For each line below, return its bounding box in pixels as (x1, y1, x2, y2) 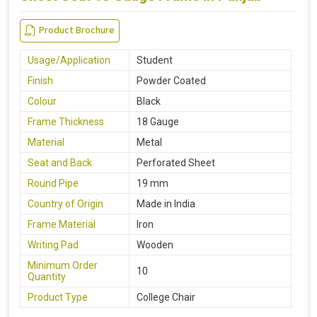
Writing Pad (28, 238, 79, 250)
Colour (28, 95, 57, 107)
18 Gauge (137, 115, 179, 127)
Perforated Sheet (137, 156, 215, 168)
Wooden (137, 238, 173, 250)
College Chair (137, 291, 195, 303)
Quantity (28, 270, 66, 282)
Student (137, 54, 173, 66)
